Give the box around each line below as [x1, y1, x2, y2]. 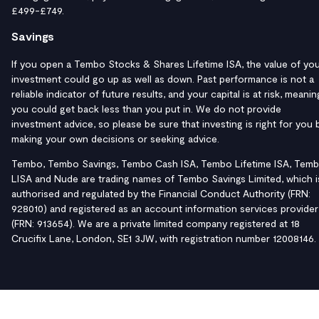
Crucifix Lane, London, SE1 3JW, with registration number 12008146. [11, 232, 316, 245]
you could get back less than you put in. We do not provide [11, 103, 281, 115]
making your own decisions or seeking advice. [11, 132, 219, 145]
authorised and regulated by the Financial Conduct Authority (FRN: [11, 187, 310, 200]
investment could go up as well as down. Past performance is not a [11, 73, 314, 85]
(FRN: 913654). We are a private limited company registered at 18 [11, 217, 300, 230]
